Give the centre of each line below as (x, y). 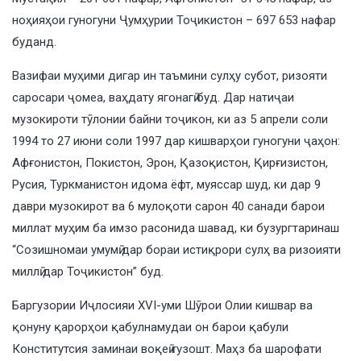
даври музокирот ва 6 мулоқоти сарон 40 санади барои (168, 206)
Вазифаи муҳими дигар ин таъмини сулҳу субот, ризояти (170, 75)
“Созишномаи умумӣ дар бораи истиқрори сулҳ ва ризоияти (176, 249)
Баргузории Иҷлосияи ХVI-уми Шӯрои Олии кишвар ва (162, 305)
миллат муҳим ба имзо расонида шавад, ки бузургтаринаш (176, 228)
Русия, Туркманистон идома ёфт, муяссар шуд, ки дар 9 (166, 184)
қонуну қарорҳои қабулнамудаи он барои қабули (150, 327)
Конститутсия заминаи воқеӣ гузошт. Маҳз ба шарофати (167, 349)
